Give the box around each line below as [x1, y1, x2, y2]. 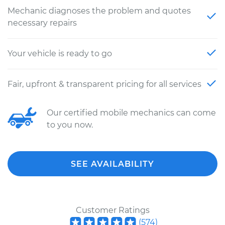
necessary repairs [8, 18, 77, 28]
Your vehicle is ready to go [8, 49, 112, 58]
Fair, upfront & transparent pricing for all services [8, 79, 201, 89]
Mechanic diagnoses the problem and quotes [8, 6, 191, 16]
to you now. [47, 120, 93, 130]
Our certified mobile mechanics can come [47, 108, 216, 118]
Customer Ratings [75, 205, 150, 215]
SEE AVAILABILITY [71, 159, 154, 169]
